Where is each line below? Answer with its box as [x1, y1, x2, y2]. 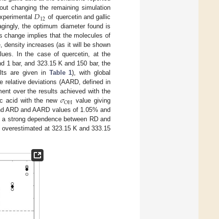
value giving [73, 97, 111, 105]
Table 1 [49, 69, 72, 77]
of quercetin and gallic [46, 13, 111, 21]
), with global [72, 69, 110, 77]
